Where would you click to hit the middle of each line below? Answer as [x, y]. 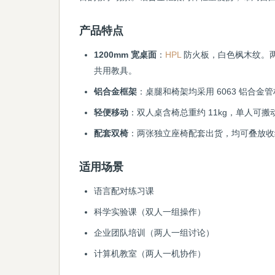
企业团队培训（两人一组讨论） [154, 233]
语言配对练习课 [124, 191]
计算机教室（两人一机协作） [150, 254]
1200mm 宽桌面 [125, 55]
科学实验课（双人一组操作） [150, 212]
